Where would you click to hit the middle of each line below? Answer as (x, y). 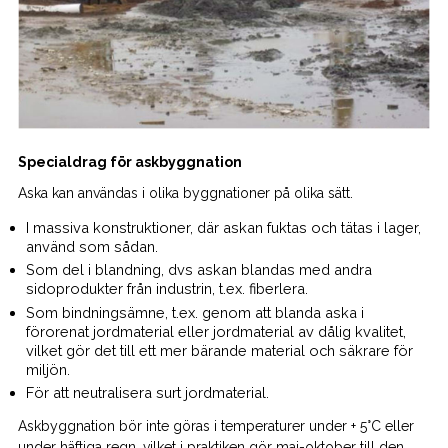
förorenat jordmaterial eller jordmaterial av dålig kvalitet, (215, 331)
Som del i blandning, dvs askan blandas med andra (198, 270)
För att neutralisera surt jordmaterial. (147, 392)
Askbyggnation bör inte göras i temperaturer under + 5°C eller (215, 425)
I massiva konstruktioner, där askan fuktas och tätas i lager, (223, 227)
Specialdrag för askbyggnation (129, 161)
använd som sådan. (91, 246)
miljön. (47, 369)
